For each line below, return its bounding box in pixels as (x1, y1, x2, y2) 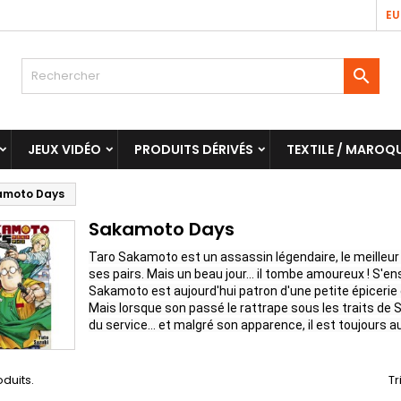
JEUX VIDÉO (28, 141, 101, 158)
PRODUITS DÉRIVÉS (134, 141, 253, 158)
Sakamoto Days (89, 217, 235, 242)
